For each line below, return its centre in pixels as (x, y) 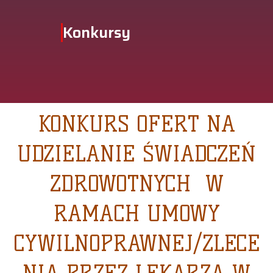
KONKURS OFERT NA (136, 124)
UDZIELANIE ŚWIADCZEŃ (136, 154)
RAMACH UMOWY (136, 214)
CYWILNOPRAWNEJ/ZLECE (136, 244)
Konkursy (97, 33)
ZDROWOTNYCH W (136, 184)
